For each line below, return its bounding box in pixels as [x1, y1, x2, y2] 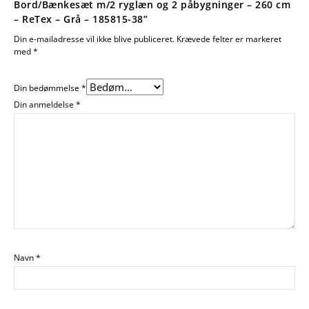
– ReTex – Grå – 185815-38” [14, 12, 148, 26]
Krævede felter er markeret [177, 33, 281, 46]
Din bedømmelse [14, 82, 81, 94]
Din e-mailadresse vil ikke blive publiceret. [14, 33, 175, 46]
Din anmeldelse [14, 99, 76, 111]
